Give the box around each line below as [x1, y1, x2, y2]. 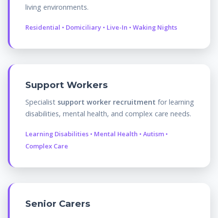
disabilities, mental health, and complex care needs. [25, 109, 191, 118]
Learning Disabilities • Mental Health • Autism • [25, 129, 168, 138]
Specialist [25, 97, 57, 107]
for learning [156, 97, 194, 107]
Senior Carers [25, 198, 90, 209]
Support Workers [25, 79, 108, 91]
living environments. [25, 2, 89, 12]
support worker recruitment [57, 97, 156, 107]
